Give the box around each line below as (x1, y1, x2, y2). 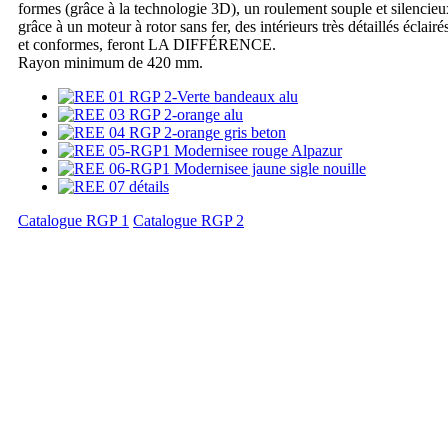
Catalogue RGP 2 (133, 212, 244, 230)
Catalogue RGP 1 (18, 212, 129, 230)
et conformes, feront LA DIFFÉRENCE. (18, 36, 276, 54)
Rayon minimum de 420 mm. (18, 54, 203, 72)
